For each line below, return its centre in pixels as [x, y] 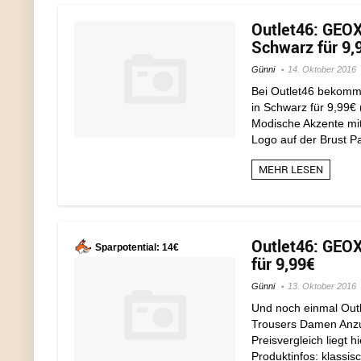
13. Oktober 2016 [322, 286]
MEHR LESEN [291, 170]
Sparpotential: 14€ [137, 247]
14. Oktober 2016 [322, 69]
